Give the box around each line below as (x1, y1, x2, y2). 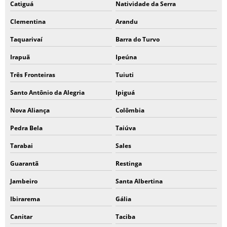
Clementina (10, 17, 46, 26)
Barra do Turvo (115, 35, 160, 44)
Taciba (115, 212, 135, 221)
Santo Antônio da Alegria (10, 88, 85, 97)
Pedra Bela (10, 124, 43, 132)
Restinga (115, 159, 142, 168)
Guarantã (10, 159, 39, 168)
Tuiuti (115, 70, 134, 79)
